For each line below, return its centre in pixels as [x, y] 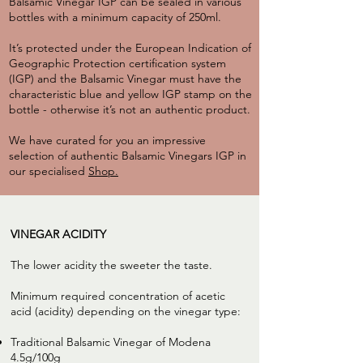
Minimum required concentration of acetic [118, 296]
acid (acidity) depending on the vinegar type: [126, 312]
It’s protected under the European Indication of [130, 48]
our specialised [49, 171]
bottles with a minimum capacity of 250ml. [115, 17]
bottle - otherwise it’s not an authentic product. [130, 110]
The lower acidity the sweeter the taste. [111, 265]
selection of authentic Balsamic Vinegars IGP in [128, 156]
